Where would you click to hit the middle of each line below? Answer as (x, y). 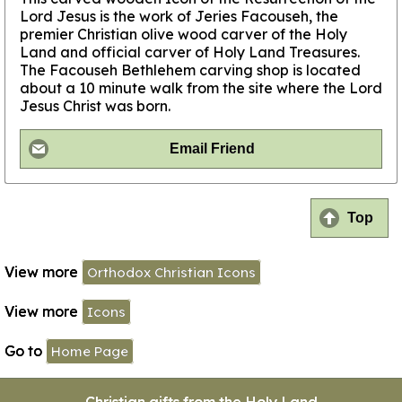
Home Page (90, 352)
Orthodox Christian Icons (171, 273)
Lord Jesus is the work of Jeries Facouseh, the (179, 16)
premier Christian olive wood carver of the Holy (184, 34)
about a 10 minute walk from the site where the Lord (201, 87)
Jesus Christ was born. (95, 105)
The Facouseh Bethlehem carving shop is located (190, 70)
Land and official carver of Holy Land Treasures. (190, 52)
